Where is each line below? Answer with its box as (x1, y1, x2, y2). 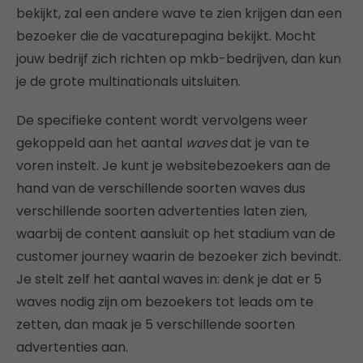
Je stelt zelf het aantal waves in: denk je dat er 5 (16, 270, 322, 288)
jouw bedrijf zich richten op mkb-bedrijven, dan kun (16, 49, 341, 68)
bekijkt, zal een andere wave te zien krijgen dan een (16, 4, 342, 23)
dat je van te (227, 134, 310, 152)
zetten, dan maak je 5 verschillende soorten (16, 315, 295, 334)
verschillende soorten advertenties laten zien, (16, 202, 307, 220)
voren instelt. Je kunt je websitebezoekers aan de (16, 156, 331, 175)
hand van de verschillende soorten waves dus (16, 179, 305, 198)
